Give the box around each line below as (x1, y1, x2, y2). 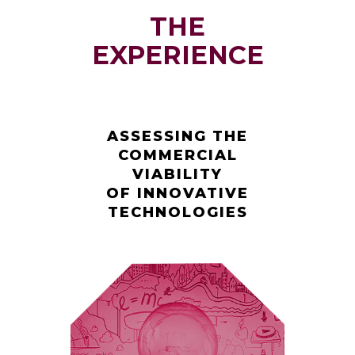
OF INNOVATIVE (106, 185, 249, 202)
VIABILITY (132, 166, 223, 183)
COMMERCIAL (117, 147, 238, 164)
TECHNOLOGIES (107, 204, 248, 221)
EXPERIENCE (91, 40, 264, 71)
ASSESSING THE (107, 128, 248, 145)
